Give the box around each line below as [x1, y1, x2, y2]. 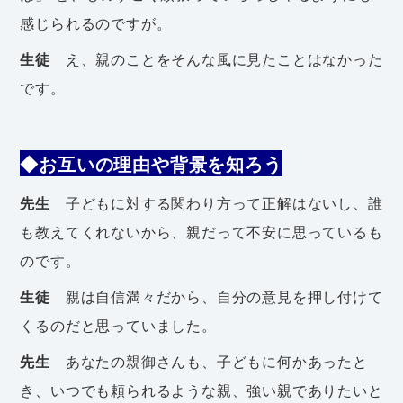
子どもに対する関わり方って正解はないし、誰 [50, 193, 383, 213]
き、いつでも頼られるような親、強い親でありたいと [20, 380, 383, 400]
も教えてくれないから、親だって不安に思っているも [20, 221, 383, 242]
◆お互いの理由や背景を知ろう [20, 150, 282, 176]
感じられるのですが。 [20, 13, 172, 33]
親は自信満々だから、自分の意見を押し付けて [50, 286, 383, 307]
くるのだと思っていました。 [20, 315, 217, 336]
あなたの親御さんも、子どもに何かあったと [50, 351, 368, 372]
